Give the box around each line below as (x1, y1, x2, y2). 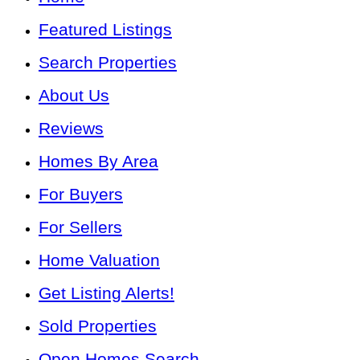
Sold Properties (39, 317, 157, 336)
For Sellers (39, 218, 122, 237)
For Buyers (39, 185, 123, 204)
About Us (39, 86, 109, 105)
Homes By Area (39, 152, 158, 171)
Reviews (39, 119, 104, 138)
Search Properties (39, 53, 177, 72)
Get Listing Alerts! (39, 284, 174, 303)
